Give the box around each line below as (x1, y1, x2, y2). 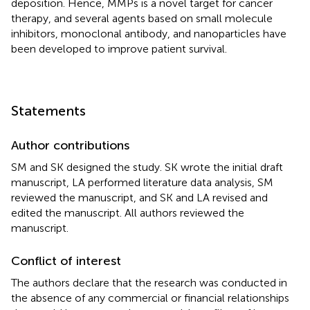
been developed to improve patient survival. (11, 42, 227, 55)
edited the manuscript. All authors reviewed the (11, 206, 244, 219)
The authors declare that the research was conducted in (11, 275, 287, 289)
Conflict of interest (11, 253, 121, 268)
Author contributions (11, 137, 129, 153)
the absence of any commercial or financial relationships (11, 291, 289, 304)
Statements (11, 102, 86, 119)
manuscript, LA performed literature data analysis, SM (11, 175, 273, 189)
